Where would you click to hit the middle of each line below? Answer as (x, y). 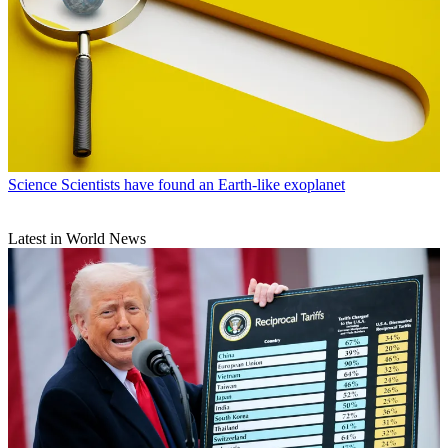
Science (32, 185)
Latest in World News (77, 239)
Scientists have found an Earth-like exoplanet (203, 185)
